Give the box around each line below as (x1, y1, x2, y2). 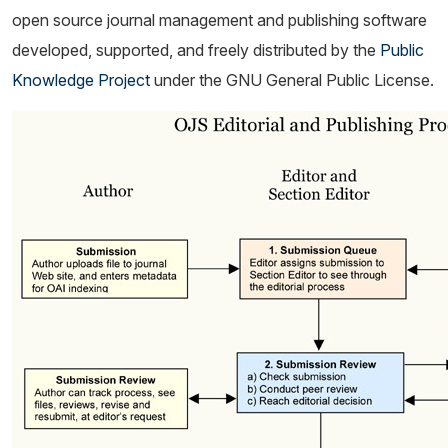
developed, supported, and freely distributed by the (12, 39, 380, 60)
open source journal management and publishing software (12, 9, 427, 30)
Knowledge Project (12, 69, 150, 90)
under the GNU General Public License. (150, 69, 434, 90)
